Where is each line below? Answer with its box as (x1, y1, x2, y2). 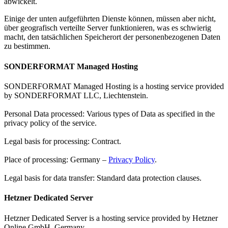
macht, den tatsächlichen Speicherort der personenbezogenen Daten (4, 33, 220, 42)
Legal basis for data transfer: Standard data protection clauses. (4, 173, 202, 182)
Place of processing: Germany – (4, 155, 108, 164)
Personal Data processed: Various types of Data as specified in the (4, 109, 215, 118)
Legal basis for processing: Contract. (4, 136, 121, 146)
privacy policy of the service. (4, 118, 97, 127)
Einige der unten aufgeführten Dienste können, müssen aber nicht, (4, 14, 216, 23)
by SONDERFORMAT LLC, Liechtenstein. (4, 91, 148, 100)
